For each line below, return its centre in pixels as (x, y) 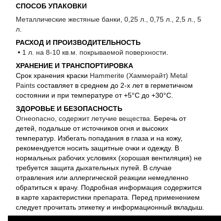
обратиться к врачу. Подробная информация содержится (109, 188)
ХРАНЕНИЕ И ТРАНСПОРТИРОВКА (74, 66)
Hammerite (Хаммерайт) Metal (139, 76)
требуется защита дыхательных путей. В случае (94, 168)
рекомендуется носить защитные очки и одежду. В (97, 148)
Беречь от (170, 119)
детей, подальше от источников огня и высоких (92, 129)
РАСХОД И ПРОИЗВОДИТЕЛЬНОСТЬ (78, 43)
